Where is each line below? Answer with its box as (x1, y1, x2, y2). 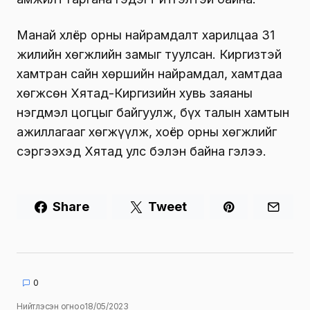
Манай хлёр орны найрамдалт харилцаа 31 (17, 27, 275, 42)
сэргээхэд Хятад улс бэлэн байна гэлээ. (17, 143, 266, 158)
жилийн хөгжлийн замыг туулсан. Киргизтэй (17, 46, 282, 62)
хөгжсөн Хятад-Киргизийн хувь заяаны (17, 85, 253, 100)
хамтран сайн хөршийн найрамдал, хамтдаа (17, 66, 282, 81)
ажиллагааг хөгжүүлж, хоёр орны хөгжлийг (17, 124, 277, 139)
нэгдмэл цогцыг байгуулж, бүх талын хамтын (17, 104, 289, 120)
